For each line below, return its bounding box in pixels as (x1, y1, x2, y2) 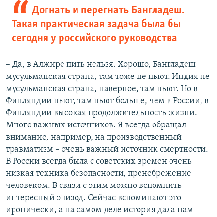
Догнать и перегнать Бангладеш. (31, 5, 184, 16)
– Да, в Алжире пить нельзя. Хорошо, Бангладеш (6, 60, 196, 70)
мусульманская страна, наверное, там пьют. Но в (6, 84, 198, 94)
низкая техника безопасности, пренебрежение (6, 169, 191, 179)
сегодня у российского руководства (12, 33, 177, 45)
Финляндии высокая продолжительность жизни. (6, 108, 197, 118)
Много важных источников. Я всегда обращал (6, 121, 186, 130)
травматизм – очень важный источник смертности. (6, 145, 208, 155)
